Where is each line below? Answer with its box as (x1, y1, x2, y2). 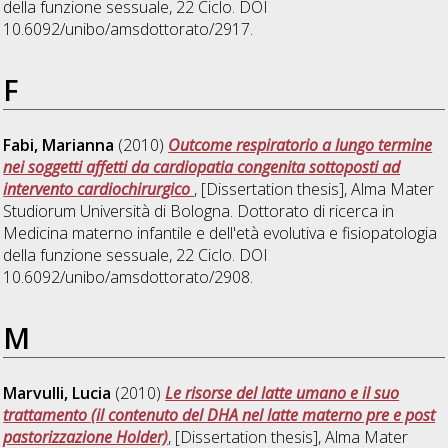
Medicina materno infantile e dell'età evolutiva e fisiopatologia (3, 222, 438, 245)
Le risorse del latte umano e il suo (165, 382, 400, 405)
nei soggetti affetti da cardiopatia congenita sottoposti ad (3, 156, 401, 179)
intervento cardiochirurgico (3, 178, 195, 201)
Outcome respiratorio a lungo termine (168, 134, 433, 157)
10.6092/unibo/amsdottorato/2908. (3, 266, 254, 289)
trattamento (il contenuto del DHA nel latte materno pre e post (3, 404, 436, 427)
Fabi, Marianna (3, 134, 115, 157)
